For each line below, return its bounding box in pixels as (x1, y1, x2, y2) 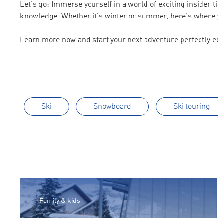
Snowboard (93, 103, 131, 110)
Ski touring (173, 103, 210, 110)
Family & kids (39, 198, 80, 204)
